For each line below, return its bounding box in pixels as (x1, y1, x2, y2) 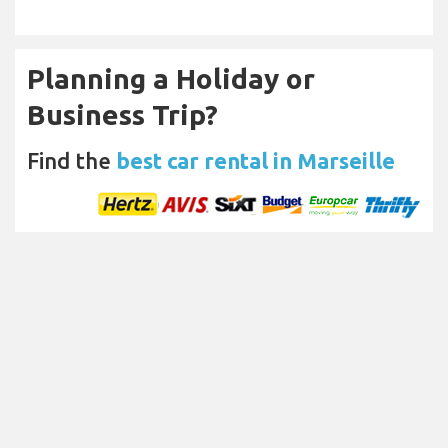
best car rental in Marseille (116, 147, 395, 173)
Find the (27, 147, 116, 173)
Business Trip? (27, 98, 218, 130)
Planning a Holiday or (27, 62, 315, 94)
